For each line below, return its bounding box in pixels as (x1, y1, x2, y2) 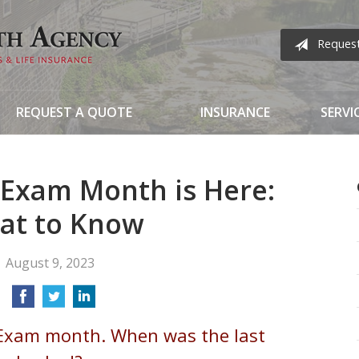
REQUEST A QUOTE (16, 103, 132, 122)
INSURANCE (200, 103, 270, 122)
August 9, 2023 (6, 254, 95, 272)
